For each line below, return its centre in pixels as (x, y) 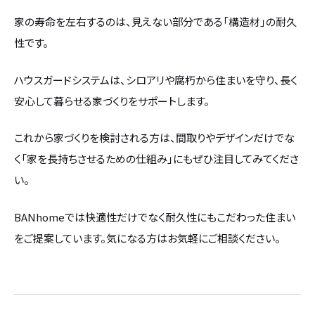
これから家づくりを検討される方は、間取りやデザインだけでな (154, 138)
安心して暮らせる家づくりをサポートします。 (112, 101)
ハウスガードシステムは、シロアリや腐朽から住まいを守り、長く (156, 79)
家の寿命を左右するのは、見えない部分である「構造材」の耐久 (155, 22)
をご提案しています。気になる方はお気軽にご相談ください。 (147, 238)
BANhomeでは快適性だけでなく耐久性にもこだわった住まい (155, 217)
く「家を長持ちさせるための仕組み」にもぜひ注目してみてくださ (156, 159)
